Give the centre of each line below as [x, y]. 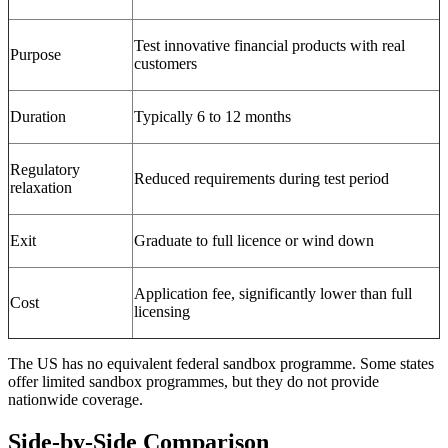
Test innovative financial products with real [269, 45]
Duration [38, 116]
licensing [162, 311]
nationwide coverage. [75, 399]
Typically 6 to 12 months [212, 116]
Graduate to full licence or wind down [254, 240]
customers [165, 63]
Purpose [35, 54]
